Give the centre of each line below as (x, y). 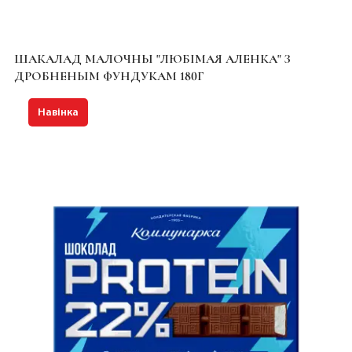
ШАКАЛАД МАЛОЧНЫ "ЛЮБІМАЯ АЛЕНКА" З (152, 59)
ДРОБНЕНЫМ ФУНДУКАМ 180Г (109, 76)
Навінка (58, 112)
